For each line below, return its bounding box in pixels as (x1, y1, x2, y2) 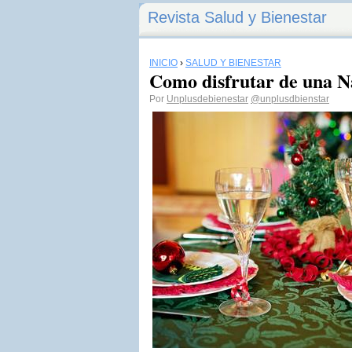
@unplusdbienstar (251, 93, 329, 104)
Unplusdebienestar (167, 93, 248, 104)
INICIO (149, 57, 178, 68)
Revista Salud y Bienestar (148, 9, 327, 26)
